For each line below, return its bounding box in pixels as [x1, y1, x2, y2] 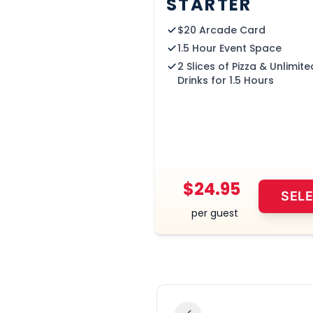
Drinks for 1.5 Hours [177, 73, 274, 87]
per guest [191, 206, 238, 220]
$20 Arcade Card [177, 23, 265, 37]
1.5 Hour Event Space [177, 41, 282, 55]
